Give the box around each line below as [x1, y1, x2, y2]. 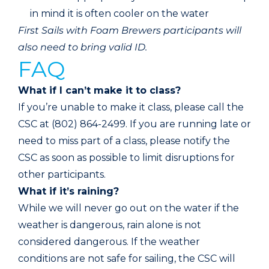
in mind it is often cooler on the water [30, 7, 209, 19]
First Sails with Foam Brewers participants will [18, 24, 241, 36]
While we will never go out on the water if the [18, 202, 239, 214]
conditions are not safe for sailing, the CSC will [18, 252, 235, 264]
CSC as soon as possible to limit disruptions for [18, 151, 235, 163]
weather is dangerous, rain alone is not [18, 219, 201, 231]
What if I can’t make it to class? [18, 84, 181, 96]
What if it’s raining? [18, 185, 119, 197]
